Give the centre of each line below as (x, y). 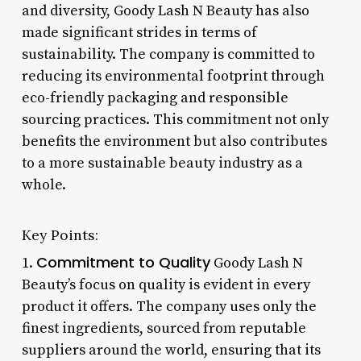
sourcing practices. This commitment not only (175, 119)
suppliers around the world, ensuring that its (171, 350)
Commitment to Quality (123, 262)
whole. (44, 185)
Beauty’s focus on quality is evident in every (166, 284)
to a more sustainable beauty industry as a (162, 163)
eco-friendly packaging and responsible (155, 98)
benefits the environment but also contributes (174, 141)
